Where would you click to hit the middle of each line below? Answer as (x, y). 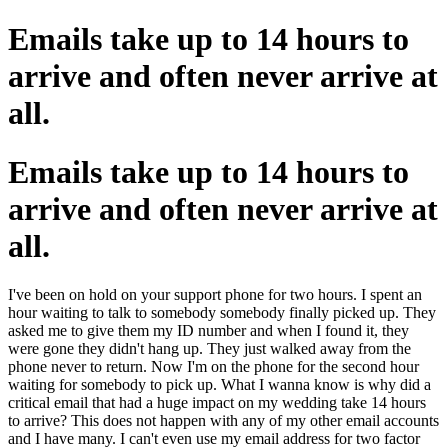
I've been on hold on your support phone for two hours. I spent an (215, 295)
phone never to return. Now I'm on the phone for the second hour (213, 367)
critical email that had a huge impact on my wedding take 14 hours (217, 403)
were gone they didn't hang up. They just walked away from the (209, 349)
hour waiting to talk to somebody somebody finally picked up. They (222, 313)
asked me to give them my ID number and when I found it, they (208, 331)
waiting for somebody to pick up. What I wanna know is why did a (219, 385)
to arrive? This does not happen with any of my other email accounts (223, 421)
